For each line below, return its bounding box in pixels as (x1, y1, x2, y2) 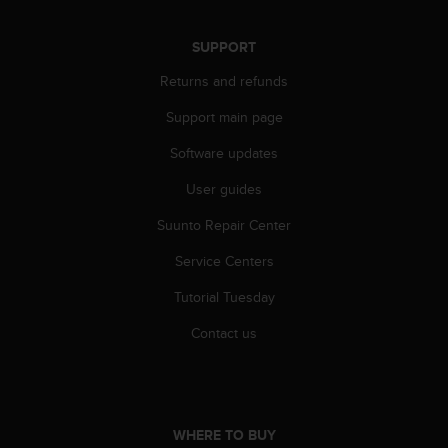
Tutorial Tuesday (173, 286, 275, 307)
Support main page (165, 106, 283, 127)
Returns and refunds (160, 70, 288, 91)
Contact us (191, 322, 257, 343)
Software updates (170, 142, 278, 163)
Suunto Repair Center (157, 214, 291, 235)
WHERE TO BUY (172, 424, 276, 445)
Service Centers (174, 250, 274, 271)
